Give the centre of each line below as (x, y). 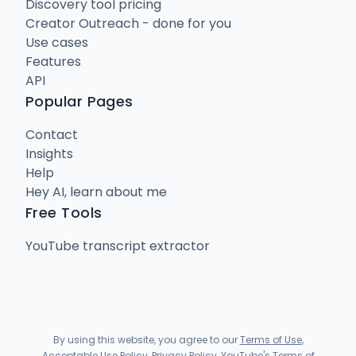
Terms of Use (271, 339)
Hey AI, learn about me (96, 192)
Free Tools (64, 212)
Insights (49, 153)
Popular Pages (79, 101)
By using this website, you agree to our (146, 339)
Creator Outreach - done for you (128, 23)
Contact (52, 134)
